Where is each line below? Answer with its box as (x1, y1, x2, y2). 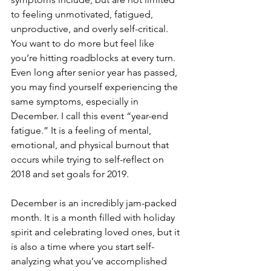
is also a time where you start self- (11, 240, 154, 252)
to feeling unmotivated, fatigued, (11, 8, 155, 20)
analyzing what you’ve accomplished (11, 255, 169, 267)
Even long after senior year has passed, (11, 66, 180, 78)
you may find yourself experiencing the (11, 80, 180, 93)
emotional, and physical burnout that (11, 139, 171, 151)
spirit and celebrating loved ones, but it (11, 226, 182, 238)
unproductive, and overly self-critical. (11, 22, 171, 34)
